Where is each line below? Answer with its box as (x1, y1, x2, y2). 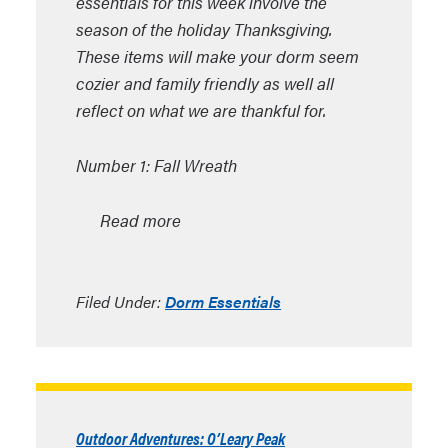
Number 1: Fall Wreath (76, 153, 237, 177)
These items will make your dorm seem (76, 44, 359, 68)
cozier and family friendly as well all (76, 71, 334, 95)
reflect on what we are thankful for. (76, 98, 326, 122)
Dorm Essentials (165, 290, 281, 313)
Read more (100, 208, 181, 232)
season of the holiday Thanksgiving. (76, 17, 332, 41)
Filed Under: (76, 290, 165, 313)
